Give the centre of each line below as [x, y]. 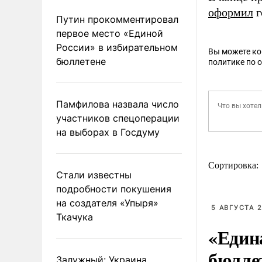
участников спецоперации [118, 118]
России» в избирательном [117, 47]
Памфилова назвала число [118, 104]
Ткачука [75, 217]
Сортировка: [235, 165]
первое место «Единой [110, 33]
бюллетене [81, 61]
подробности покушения [114, 189]
